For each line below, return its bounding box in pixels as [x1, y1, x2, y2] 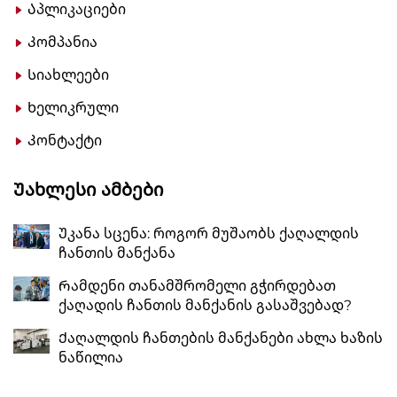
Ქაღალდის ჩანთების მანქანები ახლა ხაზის [58, 330, 383, 347]
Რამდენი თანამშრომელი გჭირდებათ [58, 277, 336, 295]
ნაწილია [58, 349, 123, 367]
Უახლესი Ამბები [13, 179, 163, 201]
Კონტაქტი [27, 132, 102, 150]
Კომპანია [27, 34, 97, 51]
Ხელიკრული [27, 99, 119, 117]
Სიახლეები [27, 66, 109, 84]
